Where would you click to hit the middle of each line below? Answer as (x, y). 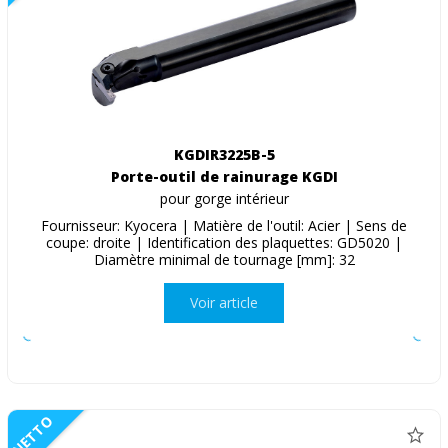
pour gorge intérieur (224, 198)
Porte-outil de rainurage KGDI (224, 176)
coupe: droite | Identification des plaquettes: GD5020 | (224, 242)
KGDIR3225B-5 (224, 154)
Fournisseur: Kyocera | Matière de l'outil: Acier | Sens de (224, 225)
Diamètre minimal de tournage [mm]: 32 (224, 259)
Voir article (224, 303)
